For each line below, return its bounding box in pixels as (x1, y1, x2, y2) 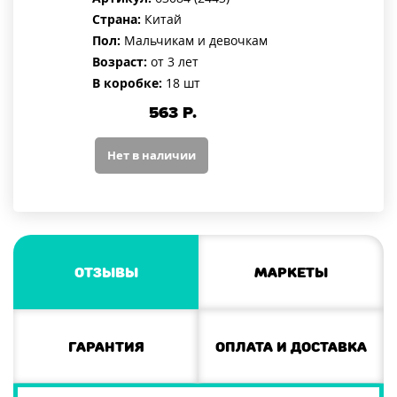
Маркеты (254, 264, 328, 280)
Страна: (92, 12, 141, 27)
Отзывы (74, 264, 138, 280)
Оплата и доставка (215, 339, 367, 354)
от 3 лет (147, 55, 198, 69)
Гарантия (67, 339, 144, 354)
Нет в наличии (107, 149, 196, 162)
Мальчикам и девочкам (121, 34, 268, 48)
